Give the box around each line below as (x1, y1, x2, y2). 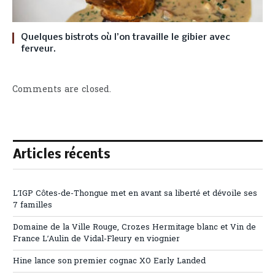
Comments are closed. (12, 83, 111, 97)
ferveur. (21, 44, 56, 55)
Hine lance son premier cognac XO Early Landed (13, 255, 206, 268)
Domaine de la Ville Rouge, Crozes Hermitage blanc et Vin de (13, 222, 256, 234)
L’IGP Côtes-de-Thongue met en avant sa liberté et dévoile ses (13, 188, 257, 200)
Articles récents (13, 149, 110, 162)
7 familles (13, 199, 52, 212)
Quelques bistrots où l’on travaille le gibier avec (21, 33, 230, 43)
